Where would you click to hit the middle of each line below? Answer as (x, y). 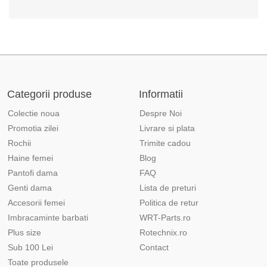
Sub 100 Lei (30, 247)
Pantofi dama (33, 173)
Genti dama (30, 188)
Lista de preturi (167, 188)
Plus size (24, 232)
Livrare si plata (167, 128)
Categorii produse (49, 94)
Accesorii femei (36, 203)
